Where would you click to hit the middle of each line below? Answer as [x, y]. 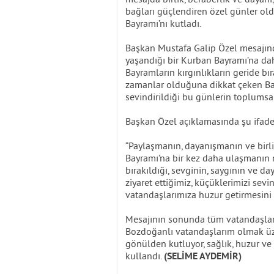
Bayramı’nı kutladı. [163, 24]
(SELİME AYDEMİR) [203, 257]
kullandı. [145, 256]
